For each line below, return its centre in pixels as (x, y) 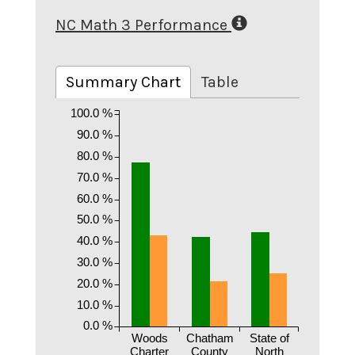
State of (269, 338)
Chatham (210, 338)
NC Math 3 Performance (141, 25)
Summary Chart (123, 82)
